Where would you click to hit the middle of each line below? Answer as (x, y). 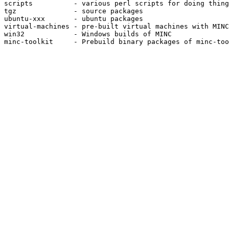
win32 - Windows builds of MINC (88, 34)
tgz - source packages (74, 11)
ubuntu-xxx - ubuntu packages (74, 19)
